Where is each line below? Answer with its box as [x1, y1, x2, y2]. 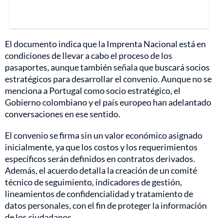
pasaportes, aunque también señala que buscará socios [5, 62, 210, 73]
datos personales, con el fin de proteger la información [5, 200, 207, 211]
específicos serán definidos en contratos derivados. [5, 153, 195, 164]
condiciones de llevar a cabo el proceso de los [5, 50, 172, 61]
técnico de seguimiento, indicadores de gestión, [5, 177, 182, 188]
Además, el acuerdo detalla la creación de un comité [5, 165, 197, 176]
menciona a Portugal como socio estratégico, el [5, 85, 181, 96]
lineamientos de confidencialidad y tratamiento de [5, 188, 193, 200]
